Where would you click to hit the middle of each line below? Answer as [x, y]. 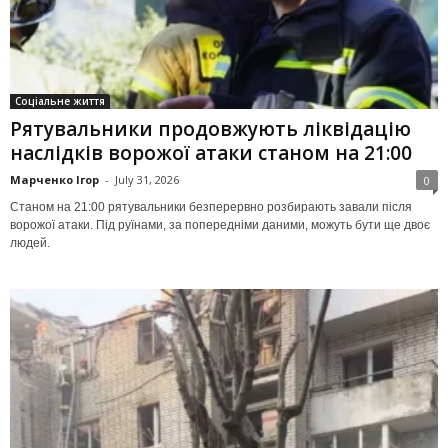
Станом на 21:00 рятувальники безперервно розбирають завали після [211, 206]
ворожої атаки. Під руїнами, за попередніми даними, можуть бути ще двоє [220, 224]
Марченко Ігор [54, 179]
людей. [30, 242]
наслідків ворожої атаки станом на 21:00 [211, 152]
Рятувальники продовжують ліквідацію [210, 128]
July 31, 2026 [147, 179]
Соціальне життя [60, 100]
